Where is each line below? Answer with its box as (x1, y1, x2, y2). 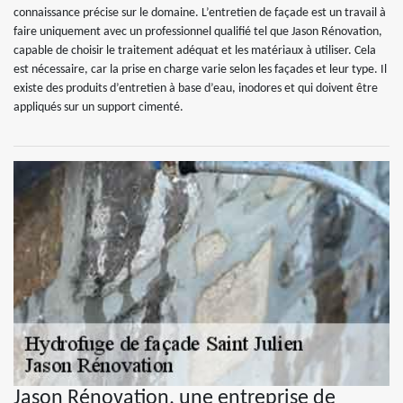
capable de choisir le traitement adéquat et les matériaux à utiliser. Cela (13, 44, 376, 58)
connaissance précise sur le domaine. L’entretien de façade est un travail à (13, 6, 386, 20)
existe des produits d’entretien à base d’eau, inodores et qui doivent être (13, 82, 378, 95)
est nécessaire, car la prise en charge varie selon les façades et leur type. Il (13, 63, 387, 76)
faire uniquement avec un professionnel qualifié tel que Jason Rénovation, (13, 25, 382, 39)
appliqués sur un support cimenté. (13, 101, 184, 114)
